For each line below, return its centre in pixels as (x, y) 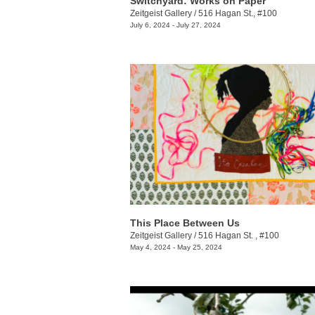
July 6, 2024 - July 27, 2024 (175, 25)
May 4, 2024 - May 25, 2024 (176, 247)
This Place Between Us (185, 223)
